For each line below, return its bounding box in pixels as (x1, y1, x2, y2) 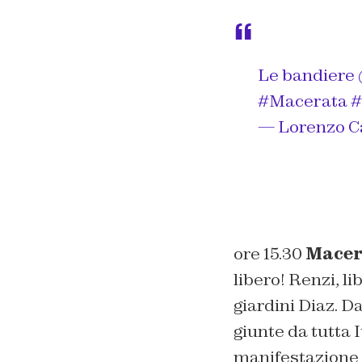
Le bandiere (257, 65, 358, 86)
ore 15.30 (233, 243, 305, 265)
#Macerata (257, 90, 347, 112)
